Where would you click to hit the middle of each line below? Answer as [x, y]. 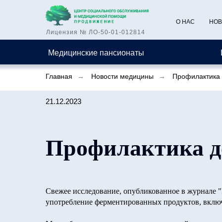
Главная [59, 76]
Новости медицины [122, 76]
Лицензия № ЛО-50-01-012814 [96, 32]
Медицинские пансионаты [96, 53]
